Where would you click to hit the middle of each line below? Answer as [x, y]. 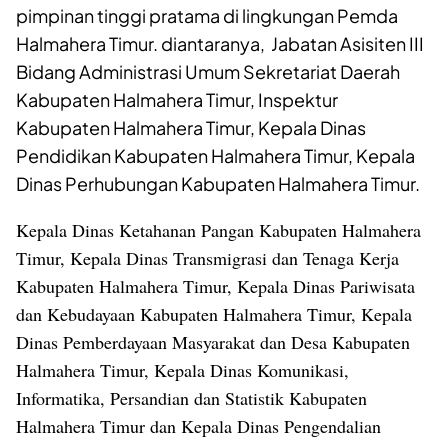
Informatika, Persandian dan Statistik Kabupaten [191, 398]
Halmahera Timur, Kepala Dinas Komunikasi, [182, 370]
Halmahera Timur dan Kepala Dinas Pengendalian [198, 426]
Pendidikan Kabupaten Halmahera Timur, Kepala [215, 156]
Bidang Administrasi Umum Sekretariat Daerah [208, 72]
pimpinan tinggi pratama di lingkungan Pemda [207, 16]
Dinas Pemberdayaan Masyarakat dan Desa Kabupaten [213, 342]
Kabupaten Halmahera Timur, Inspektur [177, 100]
